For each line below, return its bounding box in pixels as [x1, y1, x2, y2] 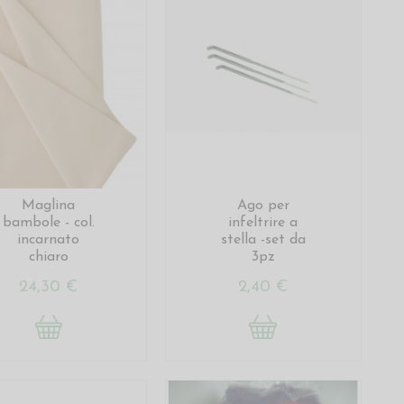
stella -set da [220, 232, 306, 247]
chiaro [28, 249, 69, 264]
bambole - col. [2, 215, 95, 230]
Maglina [22, 197, 76, 213]
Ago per [236, 197, 289, 213]
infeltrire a [228, 215, 298, 230]
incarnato [17, 232, 80, 247]
